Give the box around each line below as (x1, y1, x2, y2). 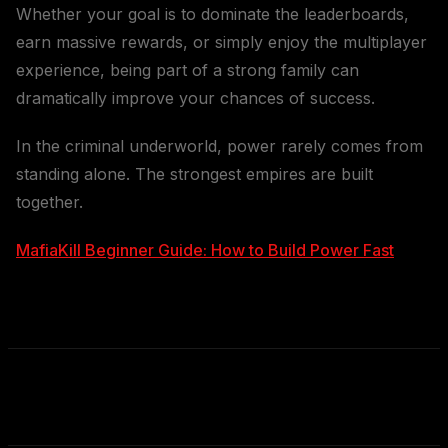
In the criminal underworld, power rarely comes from (16, 135, 423, 156)
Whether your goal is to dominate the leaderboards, (16, 3, 409, 24)
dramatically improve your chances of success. (16, 87, 375, 108)
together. (16, 191, 83, 212)
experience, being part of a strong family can (16, 59, 359, 80)
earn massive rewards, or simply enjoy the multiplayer (16, 31, 427, 52)
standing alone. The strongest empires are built (16, 163, 373, 184)
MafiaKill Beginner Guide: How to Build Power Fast (16, 239, 394, 260)
